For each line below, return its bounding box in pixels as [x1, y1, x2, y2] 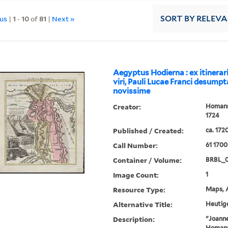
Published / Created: [113, 126, 184, 136]
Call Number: [113, 140, 158, 151]
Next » [52, 13, 75, 23]
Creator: [113, 102, 141, 112]
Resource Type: [113, 185, 166, 195]
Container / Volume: [113, 155, 182, 165]
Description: [113, 214, 155, 224]
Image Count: [113, 170, 159, 180]
